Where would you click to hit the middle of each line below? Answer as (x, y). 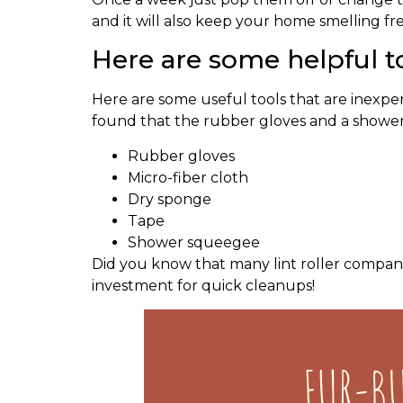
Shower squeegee (194, 242)
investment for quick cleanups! (203, 285)
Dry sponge (170, 199)
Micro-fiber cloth (188, 177)
